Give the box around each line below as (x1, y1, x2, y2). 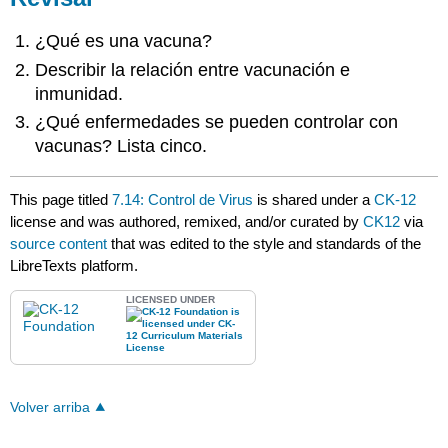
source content (10, 235, 108, 253)
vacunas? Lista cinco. (35, 135, 208, 156)
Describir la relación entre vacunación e (35, 59, 351, 80)
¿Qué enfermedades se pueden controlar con (35, 111, 399, 132)
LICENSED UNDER (126, 294, 216, 306)
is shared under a (253, 191, 375, 209)
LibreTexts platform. (10, 257, 139, 275)
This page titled (10, 191, 113, 209)
